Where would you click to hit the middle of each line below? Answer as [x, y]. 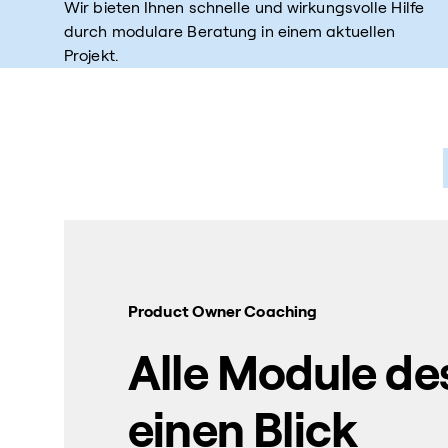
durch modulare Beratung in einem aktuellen [230, 31]
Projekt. [91, 55]
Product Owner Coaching [223, 311]
